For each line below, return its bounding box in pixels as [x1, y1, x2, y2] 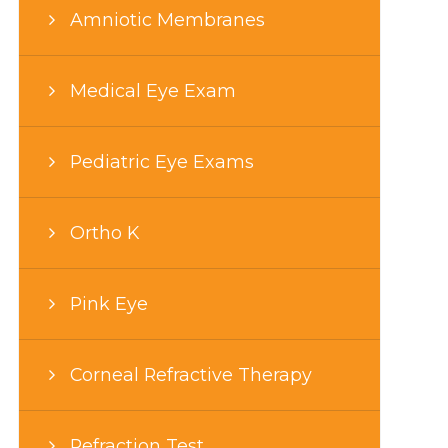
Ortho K [69, 221, 139, 243]
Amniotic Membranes [69, 8, 265, 30]
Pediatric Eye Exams [69, 150, 254, 172]
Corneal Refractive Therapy [69, 363, 312, 385]
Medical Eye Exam [69, 79, 236, 101]
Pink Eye [69, 292, 148, 314]
